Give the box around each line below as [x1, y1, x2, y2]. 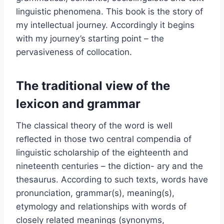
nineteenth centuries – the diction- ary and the [16, 160, 203, 171]
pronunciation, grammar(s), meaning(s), [16, 187, 174, 198]
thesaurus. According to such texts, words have [16, 174, 208, 184]
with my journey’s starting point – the [16, 33, 164, 43]
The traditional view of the [16, 78, 170, 93]
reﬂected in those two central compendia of [16, 133, 191, 144]
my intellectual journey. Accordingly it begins [16, 19, 194, 30]
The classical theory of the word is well [16, 120, 172, 130]
